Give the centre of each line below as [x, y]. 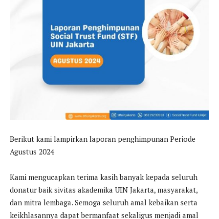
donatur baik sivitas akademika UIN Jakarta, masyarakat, [104, 190]
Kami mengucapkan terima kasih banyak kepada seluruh [104, 177]
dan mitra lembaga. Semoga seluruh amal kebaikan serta [104, 203]
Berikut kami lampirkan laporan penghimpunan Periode [103, 139]
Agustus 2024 [32, 152]
